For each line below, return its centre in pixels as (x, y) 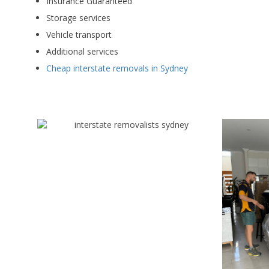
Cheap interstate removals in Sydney (117, 68)
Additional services (82, 51)
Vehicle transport (79, 35)
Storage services (78, 18)
